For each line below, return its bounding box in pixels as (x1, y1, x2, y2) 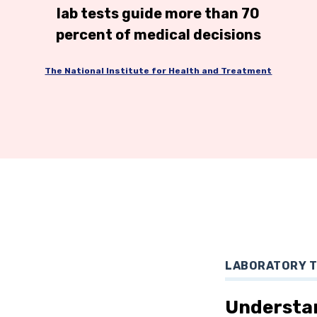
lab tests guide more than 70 (57, 4, 260, 22)
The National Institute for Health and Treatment (45, 66, 272, 76)
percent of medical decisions (55, 25, 261, 43)
